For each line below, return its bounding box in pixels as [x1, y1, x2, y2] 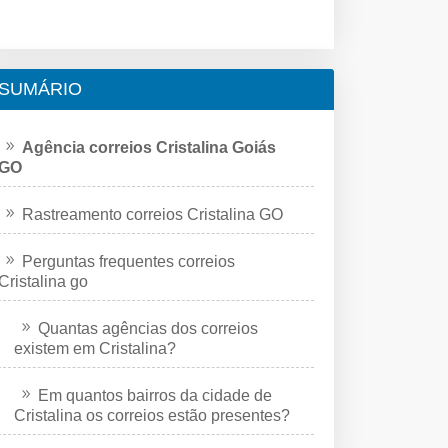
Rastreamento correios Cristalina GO [22, 205, 283, 223]
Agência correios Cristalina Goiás [22, 138, 276, 156]
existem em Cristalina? [14, 339, 176, 357]
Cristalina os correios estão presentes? [14, 406, 290, 424]
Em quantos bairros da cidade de [38, 386, 272, 404]
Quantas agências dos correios [38, 319, 258, 337]
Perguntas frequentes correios [22, 252, 235, 270]
